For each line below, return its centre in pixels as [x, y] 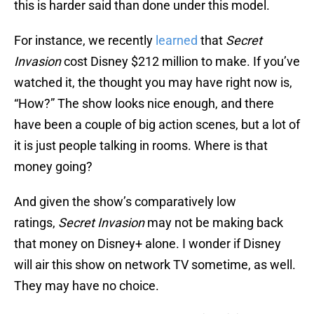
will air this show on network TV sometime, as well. [155, 265]
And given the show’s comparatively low [125, 202]
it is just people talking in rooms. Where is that [141, 146]
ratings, [36, 223]
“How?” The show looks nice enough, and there [144, 104]
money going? [53, 167]
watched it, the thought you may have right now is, [153, 83]
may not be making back [215, 223]
